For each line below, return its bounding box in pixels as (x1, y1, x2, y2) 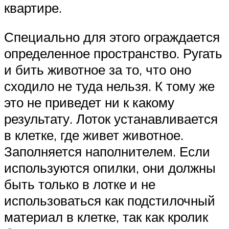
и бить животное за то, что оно (4, 61, 191, 78)
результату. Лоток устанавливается (4, 110, 218, 127)
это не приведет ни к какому (4, 94, 174, 111)
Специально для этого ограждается (4, 29, 220, 45)
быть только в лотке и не (4, 176, 155, 193)
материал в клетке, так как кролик (4, 209, 208, 225)
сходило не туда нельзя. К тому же (4, 78, 215, 95)
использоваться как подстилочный (4, 192, 215, 209)
